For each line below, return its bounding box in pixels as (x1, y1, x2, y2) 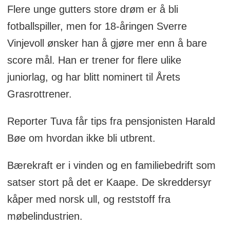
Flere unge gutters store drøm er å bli (7, 4, 178, 15)
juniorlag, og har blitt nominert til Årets (7, 71, 180, 83)
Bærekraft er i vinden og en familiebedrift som (7, 160, 216, 171)
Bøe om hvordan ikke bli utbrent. (7, 132, 162, 144)
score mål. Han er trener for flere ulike (7, 54, 181, 66)
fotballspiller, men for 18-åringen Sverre (7, 21, 187, 32)
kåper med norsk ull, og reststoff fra (7, 194, 170, 205)
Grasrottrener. (7, 88, 75, 100)
